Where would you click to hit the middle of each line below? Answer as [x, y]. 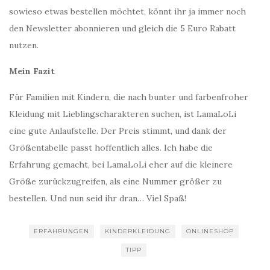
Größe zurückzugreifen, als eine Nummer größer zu [115, 181]
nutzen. [24, 45]
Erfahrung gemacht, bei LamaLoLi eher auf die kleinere [121, 165]
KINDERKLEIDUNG [138, 231]
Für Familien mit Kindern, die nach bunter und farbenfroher [129, 97]
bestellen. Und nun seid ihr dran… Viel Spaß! [98, 198]
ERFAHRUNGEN [61, 231]
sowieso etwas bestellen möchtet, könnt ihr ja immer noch [127, 11]
